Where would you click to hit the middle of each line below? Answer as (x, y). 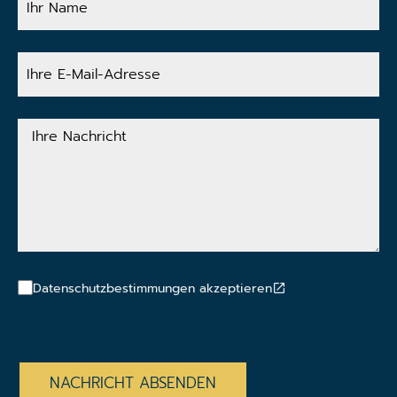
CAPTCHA (50, 346)
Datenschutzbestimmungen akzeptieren (152, 289)
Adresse (45, 101)
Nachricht (50, 140)
